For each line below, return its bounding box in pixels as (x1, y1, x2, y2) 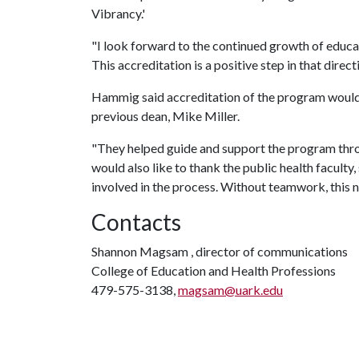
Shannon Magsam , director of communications (91, 244, 348, 259)
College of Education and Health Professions (91, 263, 336, 278)
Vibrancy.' (91, 6, 145, 21)
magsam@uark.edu (178, 282, 283, 297)
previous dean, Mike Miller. (91, 108, 240, 123)
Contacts (91, 208, 181, 236)
